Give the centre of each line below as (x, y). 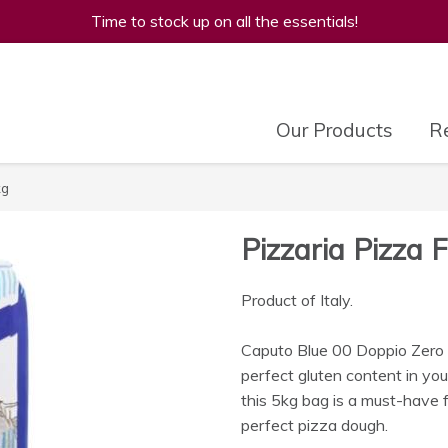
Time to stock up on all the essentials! (224, 21)
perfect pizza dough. (314, 424)
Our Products (334, 130)
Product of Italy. (296, 299)
